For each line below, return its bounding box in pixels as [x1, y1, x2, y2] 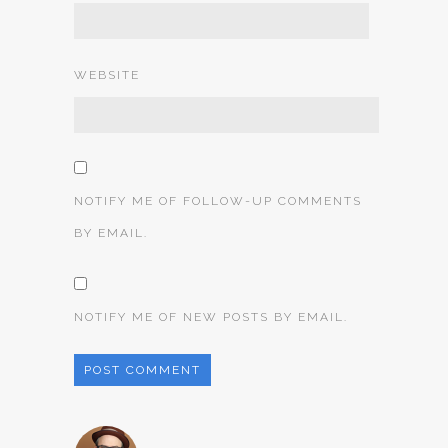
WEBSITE [74, 68, 140, 82]
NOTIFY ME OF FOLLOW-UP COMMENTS [74, 194, 362, 208]
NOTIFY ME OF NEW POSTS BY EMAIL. [74, 310, 348, 324]
